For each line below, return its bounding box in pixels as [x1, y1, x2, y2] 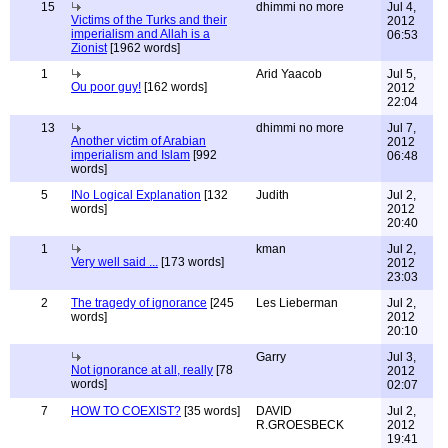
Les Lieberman [256, 296, 338, 310]
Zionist [71, 41, 107, 55]
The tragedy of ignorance [71, 296, 207, 310]
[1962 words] [107, 41, 180, 55]
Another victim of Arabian [71, 134, 206, 148]
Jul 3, [387, 350, 416, 364]
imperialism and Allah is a [71, 27, 210, 41]
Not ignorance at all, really [71, 363, 213, 377]
